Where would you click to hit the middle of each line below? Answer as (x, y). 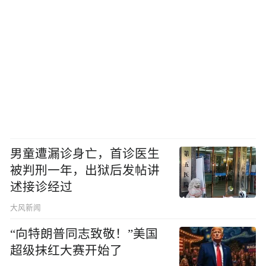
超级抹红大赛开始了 (66, 251)
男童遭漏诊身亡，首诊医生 (85, 154)
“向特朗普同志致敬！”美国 (84, 234)
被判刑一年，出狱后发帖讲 (85, 171)
